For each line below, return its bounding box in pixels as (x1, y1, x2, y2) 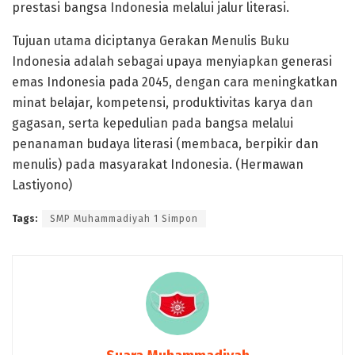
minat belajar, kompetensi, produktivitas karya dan (12, 94, 313, 110)
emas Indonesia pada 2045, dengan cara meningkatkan (12, 74, 338, 90)
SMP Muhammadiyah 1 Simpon (50, 212, 198, 224)
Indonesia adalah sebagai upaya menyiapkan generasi (12, 53, 332, 69)
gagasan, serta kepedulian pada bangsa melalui (12, 115, 293, 131)
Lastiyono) (12, 177, 72, 193)
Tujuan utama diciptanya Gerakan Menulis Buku (12, 32, 289, 48)
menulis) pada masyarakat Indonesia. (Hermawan (12, 156, 303, 172)
